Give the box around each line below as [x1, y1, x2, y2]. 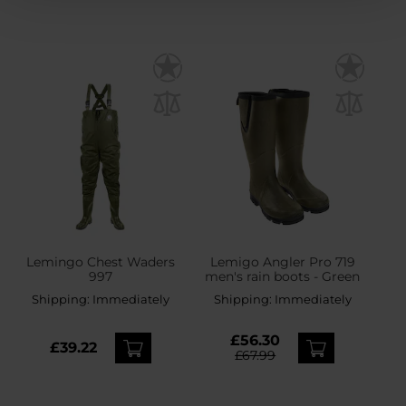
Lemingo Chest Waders [25, 253, 175, 270]
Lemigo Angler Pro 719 [209, 253, 355, 270]
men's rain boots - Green [205, 267, 361, 285]
